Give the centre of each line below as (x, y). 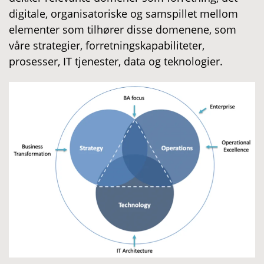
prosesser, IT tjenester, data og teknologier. (116, 61)
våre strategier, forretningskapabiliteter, (107, 45)
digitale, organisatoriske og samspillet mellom (123, 13)
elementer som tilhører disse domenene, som (123, 29)
